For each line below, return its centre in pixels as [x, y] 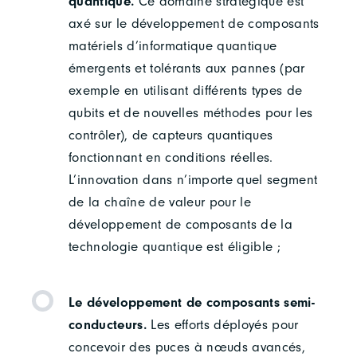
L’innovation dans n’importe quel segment [193, 179]
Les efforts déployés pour [225, 325]
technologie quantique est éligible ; [175, 246]
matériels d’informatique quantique [173, 45]
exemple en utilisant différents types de [185, 90]
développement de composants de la [180, 224]
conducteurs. [110, 325]
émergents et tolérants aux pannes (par [186, 68]
